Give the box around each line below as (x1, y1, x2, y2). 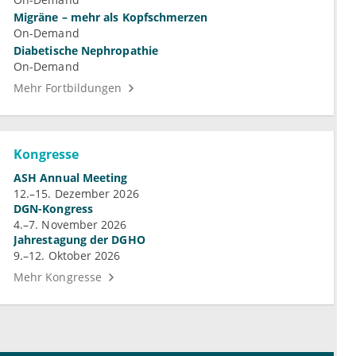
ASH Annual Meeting (14, 169, 128, 185)
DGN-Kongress (14, 200, 93, 216)
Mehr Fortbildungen (14, 79, 122, 95)
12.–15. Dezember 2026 (14, 185, 139, 201)
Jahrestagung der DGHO (14, 231, 145, 247)
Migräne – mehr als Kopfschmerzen (14, 9, 208, 25)
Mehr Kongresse (14, 269, 102, 284)
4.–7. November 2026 (14, 216, 127, 232)
